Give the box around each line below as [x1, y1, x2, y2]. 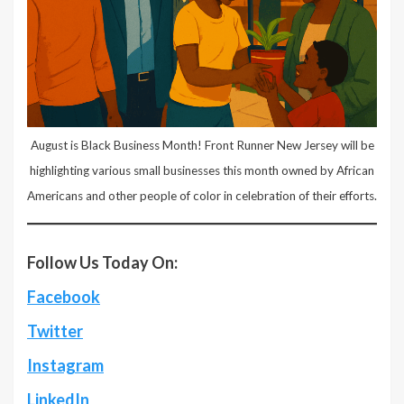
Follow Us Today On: [27, 252, 178, 273]
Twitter [27, 321, 83, 342]
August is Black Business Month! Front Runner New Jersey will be [30, 137, 374, 152]
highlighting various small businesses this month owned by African [30, 162, 374, 178]
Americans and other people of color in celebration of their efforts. [27, 188, 377, 203]
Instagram [27, 355, 104, 376]
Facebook [27, 287, 100, 308]
